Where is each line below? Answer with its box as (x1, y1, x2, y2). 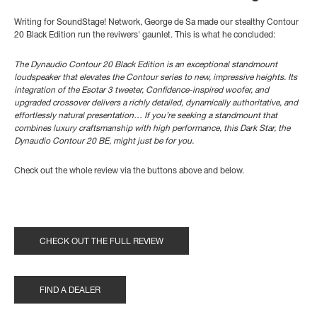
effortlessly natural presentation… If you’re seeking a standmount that (14, 112, 277, 121)
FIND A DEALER (40, 287, 100, 296)
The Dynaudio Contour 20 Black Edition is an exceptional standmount (14, 61, 277, 70)
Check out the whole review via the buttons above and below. (14, 167, 244, 176)
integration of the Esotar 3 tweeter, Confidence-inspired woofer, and (14, 86, 269, 96)
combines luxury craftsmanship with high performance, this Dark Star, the (14, 125, 290, 134)
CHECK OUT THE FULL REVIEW (40, 238, 163, 247)
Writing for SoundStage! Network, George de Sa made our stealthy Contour (14, 18, 299, 28)
